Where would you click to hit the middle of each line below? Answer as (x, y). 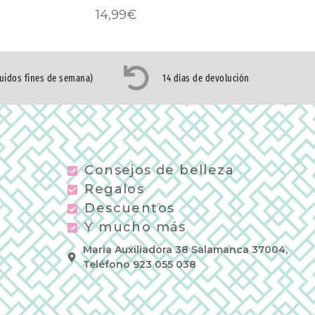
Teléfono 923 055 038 (139, 265)
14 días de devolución (206, 78)
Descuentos (130, 208)
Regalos (115, 189)
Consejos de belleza (160, 171)
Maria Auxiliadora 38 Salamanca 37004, (185, 250)
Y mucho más (135, 227)
